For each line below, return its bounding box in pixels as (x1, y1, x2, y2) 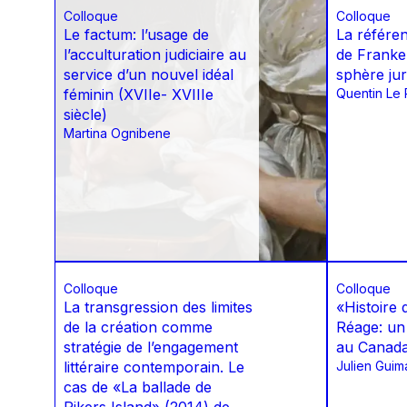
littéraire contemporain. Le (64, 358, 244, 377)
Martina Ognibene (64, 125, 171, 142)
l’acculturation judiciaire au (64, 45, 246, 65)
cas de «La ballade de (64, 378, 212, 397)
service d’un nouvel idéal (64, 65, 233, 84)
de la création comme (64, 318, 213, 337)
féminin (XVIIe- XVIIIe (64, 85, 213, 104)
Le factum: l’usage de (64, 25, 209, 45)
